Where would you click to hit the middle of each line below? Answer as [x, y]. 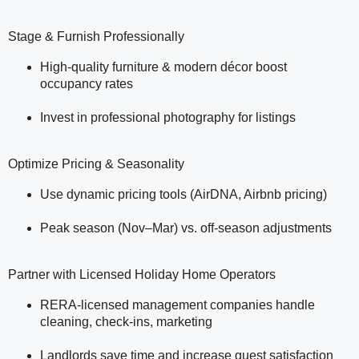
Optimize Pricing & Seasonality [96, 164]
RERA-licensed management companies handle [177, 305]
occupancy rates [87, 84]
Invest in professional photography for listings [168, 118]
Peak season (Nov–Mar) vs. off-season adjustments [186, 228]
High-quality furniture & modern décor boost [163, 67]
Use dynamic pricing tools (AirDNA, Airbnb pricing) [184, 195]
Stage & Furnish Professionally [96, 37]
